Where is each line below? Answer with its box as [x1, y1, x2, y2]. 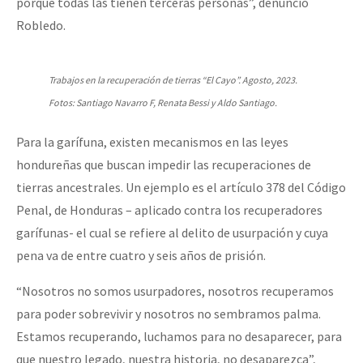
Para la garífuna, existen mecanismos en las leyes [16, 134, 288, 151]
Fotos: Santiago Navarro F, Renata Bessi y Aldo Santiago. [49, 96, 277, 109]
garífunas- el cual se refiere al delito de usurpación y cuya [16, 224, 328, 241]
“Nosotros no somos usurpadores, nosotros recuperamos [16, 283, 334, 300]
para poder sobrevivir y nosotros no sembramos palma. [16, 305, 321, 322]
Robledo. [16, 17, 66, 34]
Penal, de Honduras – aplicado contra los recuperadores [16, 202, 322, 219]
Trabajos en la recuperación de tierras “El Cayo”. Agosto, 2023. [49, 74, 297, 87]
